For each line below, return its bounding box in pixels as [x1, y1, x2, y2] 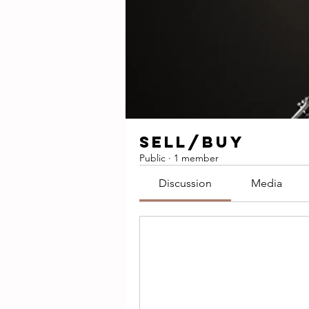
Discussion [159, 177, 212, 190]
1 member [174, 152, 219, 164]
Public [139, 152, 166, 164]
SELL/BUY [139, 132, 245, 152]
